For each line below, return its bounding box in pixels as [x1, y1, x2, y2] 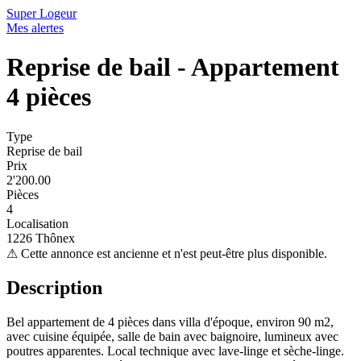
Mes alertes [6, 21, 64, 35]
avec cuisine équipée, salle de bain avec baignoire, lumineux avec [6, 329, 338, 343]
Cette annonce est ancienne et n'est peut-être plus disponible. [21, 246, 327, 260]
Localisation [6, 216, 68, 230]
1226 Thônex [6, 230, 75, 245]
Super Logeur [6, 6, 77, 20]
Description [6, 276, 102, 298]
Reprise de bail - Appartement [6, 52, 339, 82]
